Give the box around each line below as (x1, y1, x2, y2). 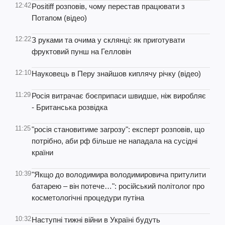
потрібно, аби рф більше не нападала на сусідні (32, 137, 197, 145)
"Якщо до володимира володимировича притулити (32, 170, 206, 179)
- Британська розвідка (32, 103, 107, 111)
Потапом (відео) (32, 14, 87, 22)
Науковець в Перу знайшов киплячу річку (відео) (32, 69, 201, 78)
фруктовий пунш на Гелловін (32, 47, 131, 56)
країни (32, 148, 53, 157)
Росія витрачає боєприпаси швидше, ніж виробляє (32, 91, 206, 100)
